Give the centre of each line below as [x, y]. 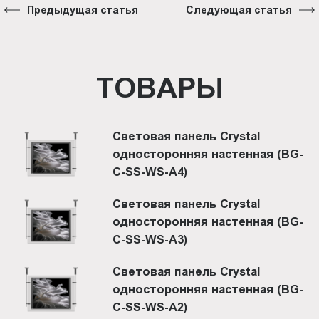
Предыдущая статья [83, 10]
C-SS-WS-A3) [150, 240]
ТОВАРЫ [159, 87]
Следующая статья [239, 10]
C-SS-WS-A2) [150, 307]
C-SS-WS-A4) [150, 172]
